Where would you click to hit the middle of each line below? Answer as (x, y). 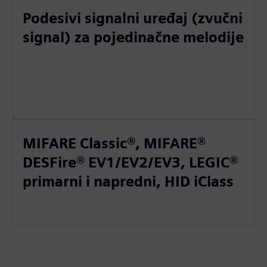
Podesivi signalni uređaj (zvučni (133, 18)
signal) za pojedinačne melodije (133, 37)
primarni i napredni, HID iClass (128, 181)
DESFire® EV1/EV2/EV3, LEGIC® (131, 162)
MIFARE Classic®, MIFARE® (114, 143)
